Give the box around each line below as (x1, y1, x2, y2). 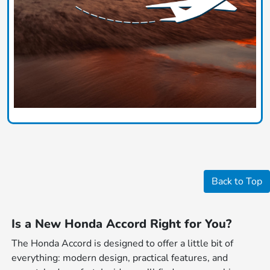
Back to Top (212, 174, 262, 188)
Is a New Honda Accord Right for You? (11, 215, 232, 232)
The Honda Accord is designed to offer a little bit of (11, 236, 234, 250)
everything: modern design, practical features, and (11, 251, 228, 265)
